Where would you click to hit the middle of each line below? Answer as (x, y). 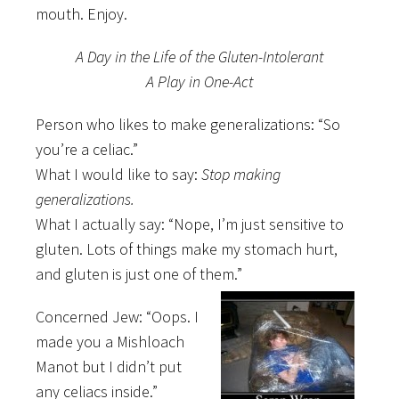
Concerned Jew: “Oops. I (117, 316)
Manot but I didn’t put (109, 366)
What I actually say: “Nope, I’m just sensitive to (190, 224)
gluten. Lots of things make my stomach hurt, (187, 248)
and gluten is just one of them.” (139, 273)
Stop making (241, 174)
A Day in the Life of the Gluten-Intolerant (199, 56)
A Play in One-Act (199, 81)
